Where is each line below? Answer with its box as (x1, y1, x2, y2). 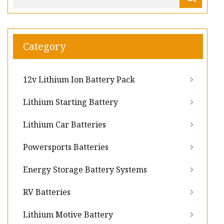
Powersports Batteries (23, 141, 108, 153)
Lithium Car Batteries (23, 119, 106, 130)
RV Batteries (23, 186, 70, 198)
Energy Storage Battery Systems (23, 164, 147, 175)
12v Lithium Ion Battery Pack (23, 74, 135, 85)
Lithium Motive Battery (23, 209, 113, 220)
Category (23, 39, 65, 53)
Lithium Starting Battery (23, 96, 118, 108)
